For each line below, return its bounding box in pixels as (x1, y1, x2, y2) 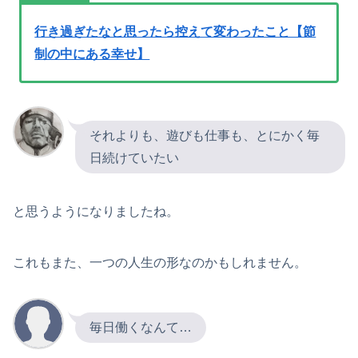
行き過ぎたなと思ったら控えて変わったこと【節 (34, 24, 316, 38)
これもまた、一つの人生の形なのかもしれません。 (13, 255, 307, 269)
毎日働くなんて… (89, 320, 192, 335)
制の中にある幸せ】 (34, 46, 150, 61)
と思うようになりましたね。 (13, 204, 179, 218)
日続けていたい (89, 150, 179, 165)
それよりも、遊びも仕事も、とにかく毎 (89, 128, 320, 142)
